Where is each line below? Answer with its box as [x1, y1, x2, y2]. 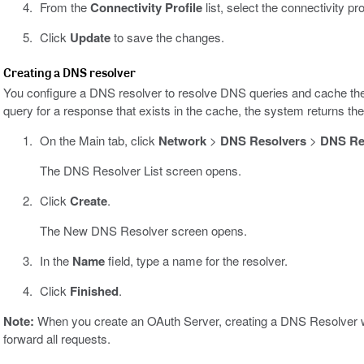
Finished [69, 282, 119, 301]
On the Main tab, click [39, 132, 158, 149]
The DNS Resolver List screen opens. [39, 162, 241, 180]
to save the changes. [110, 28, 224, 46]
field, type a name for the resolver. [104, 252, 288, 270]
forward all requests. [3, 330, 110, 348]
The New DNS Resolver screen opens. [39, 222, 247, 240]
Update [69, 28, 110, 47]
